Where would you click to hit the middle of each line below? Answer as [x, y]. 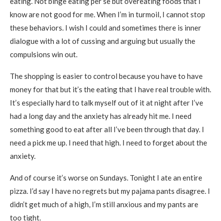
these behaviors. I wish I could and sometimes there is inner [106, 28]
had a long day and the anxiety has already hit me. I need [101, 116]
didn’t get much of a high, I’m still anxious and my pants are [104, 204]
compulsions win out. [44, 54]
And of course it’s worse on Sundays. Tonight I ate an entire [106, 178]
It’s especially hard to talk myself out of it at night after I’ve [107, 103]
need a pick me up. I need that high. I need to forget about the [109, 143]
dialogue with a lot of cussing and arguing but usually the [103, 41]
